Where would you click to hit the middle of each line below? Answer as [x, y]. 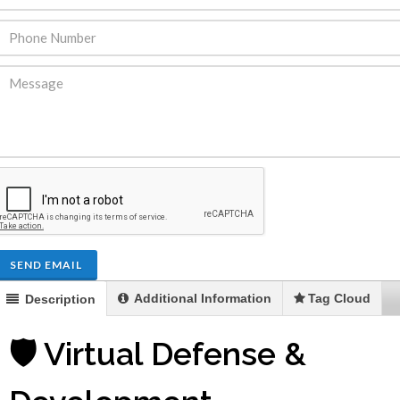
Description [58, 300]
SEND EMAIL [46, 265]
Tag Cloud [339, 299]
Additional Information [201, 299]
